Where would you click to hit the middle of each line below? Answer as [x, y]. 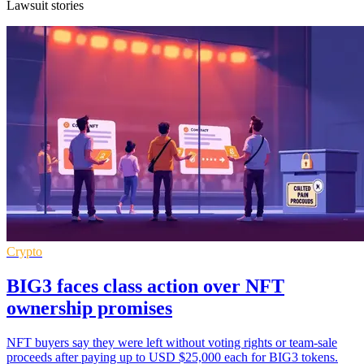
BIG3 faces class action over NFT [145, 286]
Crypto [24, 251]
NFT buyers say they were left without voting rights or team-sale [172, 342]
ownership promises [89, 308]
